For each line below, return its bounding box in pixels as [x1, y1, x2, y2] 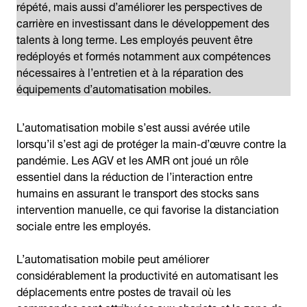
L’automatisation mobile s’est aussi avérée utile [16, 115, 250, 136]
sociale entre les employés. [16, 214, 151, 235]
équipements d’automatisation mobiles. [16, 77, 211, 98]
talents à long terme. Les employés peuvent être [16, 27, 253, 49]
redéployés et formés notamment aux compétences [16, 44, 271, 65]
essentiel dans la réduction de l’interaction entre [16, 164, 253, 186]
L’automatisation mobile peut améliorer [16, 247, 209, 268]
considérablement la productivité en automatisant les [16, 263, 278, 284]
